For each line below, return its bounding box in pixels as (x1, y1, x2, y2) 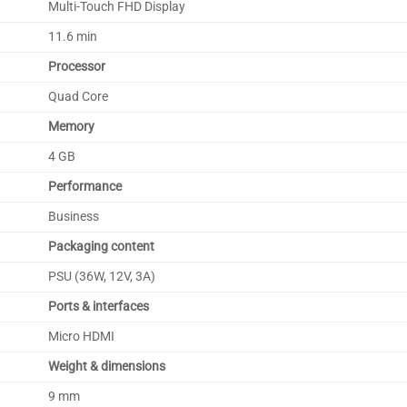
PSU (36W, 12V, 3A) (47, 268, 155, 284)
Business (47, 208, 99, 224)
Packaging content (47, 238, 154, 254)
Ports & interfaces (47, 298, 149, 314)
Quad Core (47, 88, 108, 104)
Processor (47, 58, 105, 74)
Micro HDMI (47, 328, 114, 344)
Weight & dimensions (47, 358, 165, 374)
